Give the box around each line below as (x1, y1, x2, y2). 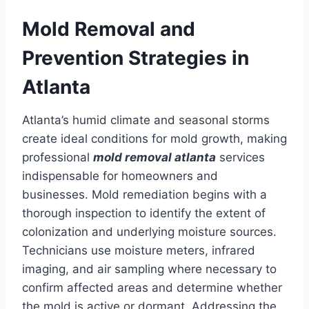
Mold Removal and (22, 17, 195, 41)
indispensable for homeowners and (22, 168, 218, 183)
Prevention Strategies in (22, 46, 249, 70)
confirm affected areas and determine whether (22, 280, 282, 295)
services (216, 150, 265, 164)
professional (22, 150, 93, 164)
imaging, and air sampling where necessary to (22, 261, 277, 276)
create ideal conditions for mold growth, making (22, 131, 287, 146)
